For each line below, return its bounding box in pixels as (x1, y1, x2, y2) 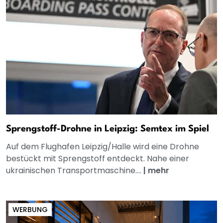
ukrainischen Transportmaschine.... (6, 164, 143, 176)
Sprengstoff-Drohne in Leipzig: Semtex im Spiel (6, 124, 209, 133)
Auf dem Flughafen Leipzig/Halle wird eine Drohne (6, 140, 199, 152)
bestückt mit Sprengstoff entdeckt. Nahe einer (6, 152, 189, 164)
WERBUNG (12, 204, 48, 215)
